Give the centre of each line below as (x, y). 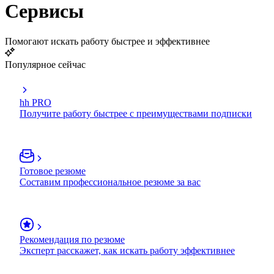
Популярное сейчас (45, 64)
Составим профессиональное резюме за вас (110, 182)
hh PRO (35, 102)
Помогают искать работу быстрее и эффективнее (107, 41)
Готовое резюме (53, 171)
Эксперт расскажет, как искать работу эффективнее (127, 250)
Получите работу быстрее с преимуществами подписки (136, 113)
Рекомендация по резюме (72, 239)
